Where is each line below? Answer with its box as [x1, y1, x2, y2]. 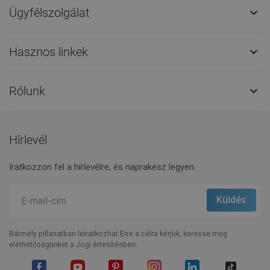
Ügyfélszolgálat [9, 5, 89, 20]
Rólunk [9, 83, 45, 98]
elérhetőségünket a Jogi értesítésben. [9, 240, 137, 249]
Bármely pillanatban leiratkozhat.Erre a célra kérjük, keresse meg [9, 229, 227, 238]
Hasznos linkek [9, 44, 88, 59]
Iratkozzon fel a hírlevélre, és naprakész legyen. [9, 162, 196, 172]
